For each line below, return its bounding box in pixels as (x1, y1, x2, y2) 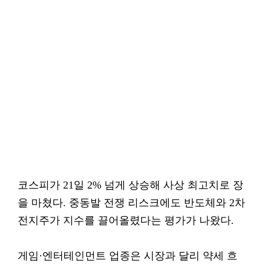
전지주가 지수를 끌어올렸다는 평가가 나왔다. (18, 214, 234, 226)
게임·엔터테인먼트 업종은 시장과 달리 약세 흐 (18, 250, 237, 262)
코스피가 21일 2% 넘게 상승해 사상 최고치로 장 (18, 179, 243, 191)
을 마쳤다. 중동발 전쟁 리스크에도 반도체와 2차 (18, 197, 245, 209)
